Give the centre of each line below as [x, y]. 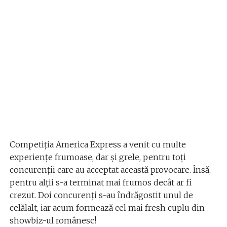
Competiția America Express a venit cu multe [98, 144]
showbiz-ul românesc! [53, 220]
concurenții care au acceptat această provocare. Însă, [110, 169]
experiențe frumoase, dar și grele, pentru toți [98, 157]
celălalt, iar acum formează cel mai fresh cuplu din [107, 207]
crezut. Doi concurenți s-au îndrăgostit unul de [101, 195]
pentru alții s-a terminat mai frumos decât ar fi [100, 182]
